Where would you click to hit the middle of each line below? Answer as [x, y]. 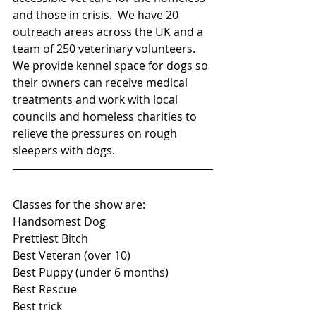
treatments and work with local [97, 99]
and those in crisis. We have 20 [97, 15]
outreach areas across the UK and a [109, 32]
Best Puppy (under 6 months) [91, 272]
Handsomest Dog [59, 221]
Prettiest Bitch [50, 238]
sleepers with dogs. [64, 150]
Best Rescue [45, 289]
